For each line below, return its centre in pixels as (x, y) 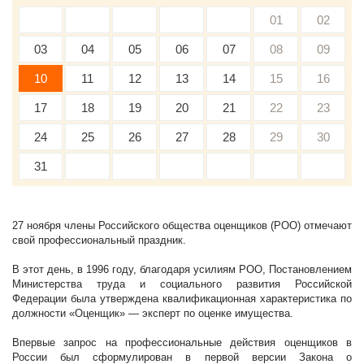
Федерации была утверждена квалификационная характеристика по (182, 299)
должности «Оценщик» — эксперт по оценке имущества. (153, 313)
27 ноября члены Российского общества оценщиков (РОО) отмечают (182, 225)
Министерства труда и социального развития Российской (182, 284)
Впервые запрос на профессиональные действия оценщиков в (182, 342)
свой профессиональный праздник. (99, 240)
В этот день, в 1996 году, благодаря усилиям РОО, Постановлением (182, 269)
